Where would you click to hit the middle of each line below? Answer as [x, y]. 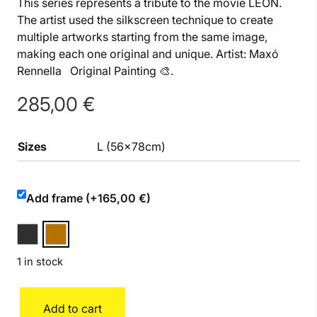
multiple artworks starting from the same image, [142, 37]
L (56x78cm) [131, 147]
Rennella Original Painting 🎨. [95, 71]
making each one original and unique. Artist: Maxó [148, 54]
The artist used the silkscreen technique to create [145, 20]
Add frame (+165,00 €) [88, 198]
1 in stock [40, 262]
